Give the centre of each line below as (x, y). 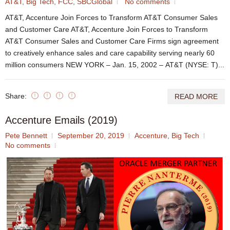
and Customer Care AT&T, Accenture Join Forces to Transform (107, 29)
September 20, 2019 (91, 135)
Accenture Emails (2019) (61, 120)
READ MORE (196, 96)
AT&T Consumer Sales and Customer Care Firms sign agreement (112, 41)
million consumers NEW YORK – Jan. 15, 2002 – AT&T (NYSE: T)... (115, 64)
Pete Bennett (26, 135)
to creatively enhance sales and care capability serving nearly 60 (110, 53)
